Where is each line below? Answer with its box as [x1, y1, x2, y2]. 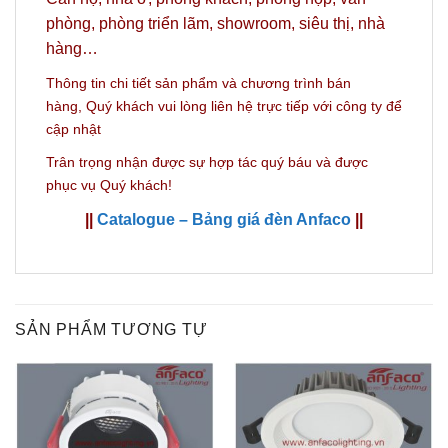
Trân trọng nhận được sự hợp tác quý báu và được [46, 153, 368, 170]
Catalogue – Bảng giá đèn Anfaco [97, 211, 351, 228]
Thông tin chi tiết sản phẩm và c [46, 74, 248, 91]
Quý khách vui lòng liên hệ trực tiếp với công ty [86, 97, 382, 114]
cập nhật [46, 120, 101, 137]
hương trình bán [248, 74, 351, 91]
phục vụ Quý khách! [46, 176, 172, 193]
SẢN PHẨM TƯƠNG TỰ [15, 321, 208, 339]
